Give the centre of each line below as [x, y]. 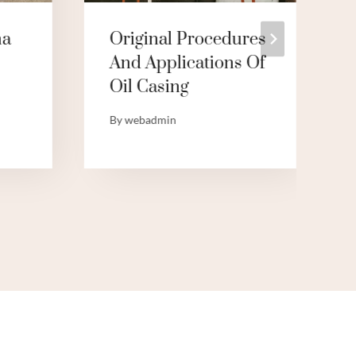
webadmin [150, 120]
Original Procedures [188, 40]
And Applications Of [187, 64]
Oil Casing [149, 87]
